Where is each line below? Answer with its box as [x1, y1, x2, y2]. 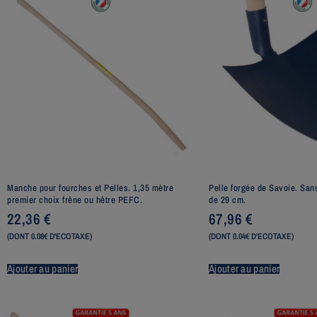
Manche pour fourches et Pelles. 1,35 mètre [7, 181, 173, 194]
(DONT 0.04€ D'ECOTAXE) [209, 231, 294, 243]
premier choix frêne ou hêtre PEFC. [7, 193, 142, 206]
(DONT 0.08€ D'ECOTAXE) [7, 231, 92, 243]
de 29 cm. [209, 193, 246, 206]
